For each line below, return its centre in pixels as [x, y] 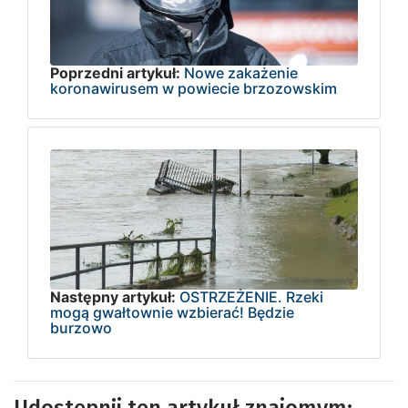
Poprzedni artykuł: [115, 72]
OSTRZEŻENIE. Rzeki [251, 296]
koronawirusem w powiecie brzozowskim [194, 88]
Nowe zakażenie [241, 72]
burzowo [81, 327]
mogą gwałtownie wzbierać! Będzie [172, 312]
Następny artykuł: [113, 296]
